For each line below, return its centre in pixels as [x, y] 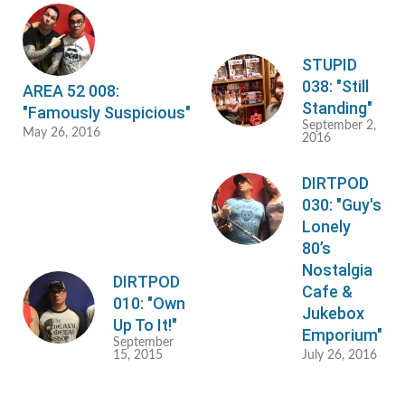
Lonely [326, 227]
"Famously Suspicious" [107, 113]
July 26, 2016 [339, 356]
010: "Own [149, 304]
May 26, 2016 [61, 133]
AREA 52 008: [71, 91]
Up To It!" [145, 325]
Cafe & [327, 292]
